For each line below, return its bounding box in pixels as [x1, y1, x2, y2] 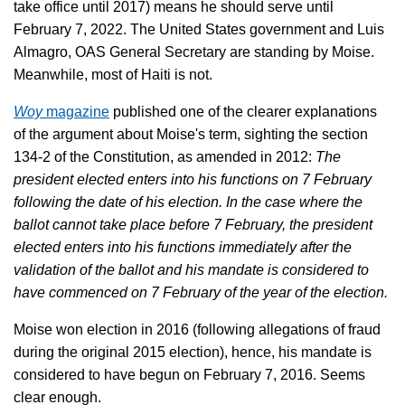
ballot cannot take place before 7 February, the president [14, 216, 372, 232]
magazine [42, 103, 109, 119]
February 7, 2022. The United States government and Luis [14, 21, 384, 37]
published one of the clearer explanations [109, 103, 377, 119]
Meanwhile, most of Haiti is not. [14, 66, 212, 82]
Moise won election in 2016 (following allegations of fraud [14, 321, 381, 337]
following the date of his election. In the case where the [14, 193, 363, 210]
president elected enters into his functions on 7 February [14, 171, 372, 187]
